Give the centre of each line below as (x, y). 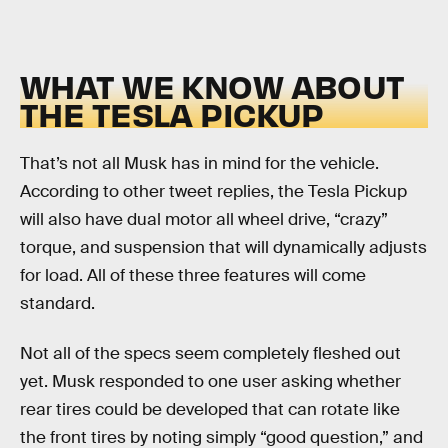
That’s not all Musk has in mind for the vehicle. (199, 163)
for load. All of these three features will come (193, 275)
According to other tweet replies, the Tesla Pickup (213, 191)
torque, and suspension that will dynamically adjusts (223, 247)
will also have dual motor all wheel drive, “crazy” (204, 219)
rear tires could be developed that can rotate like (210, 409)
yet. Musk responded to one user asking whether (210, 381)
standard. (57, 303)
